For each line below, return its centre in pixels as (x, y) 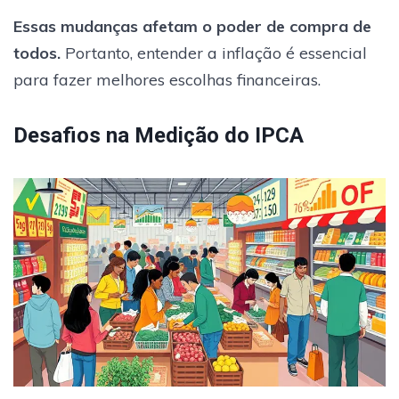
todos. (37, 53)
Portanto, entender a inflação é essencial (214, 53)
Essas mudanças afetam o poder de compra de (192, 26)
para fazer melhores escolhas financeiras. (167, 79)
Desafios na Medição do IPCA (159, 135)
